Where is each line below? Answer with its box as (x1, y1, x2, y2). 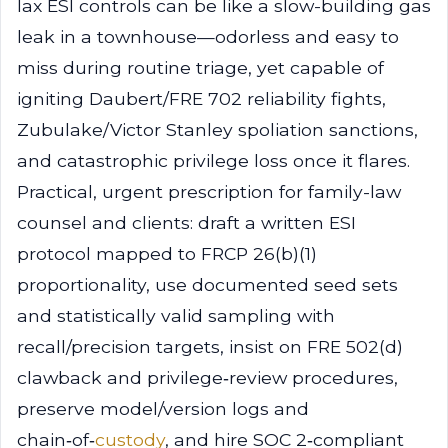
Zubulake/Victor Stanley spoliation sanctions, (17, 119, 418, 140)
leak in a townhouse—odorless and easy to (17, 26, 399, 47)
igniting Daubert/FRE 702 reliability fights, (17, 88, 386, 109)
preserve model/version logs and (17, 398, 309, 419)
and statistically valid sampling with (17, 305, 335, 326)
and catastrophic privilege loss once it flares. (17, 150, 410, 171)
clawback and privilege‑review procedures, (17, 367, 398, 388)
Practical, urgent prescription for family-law (17, 181, 401, 202)
